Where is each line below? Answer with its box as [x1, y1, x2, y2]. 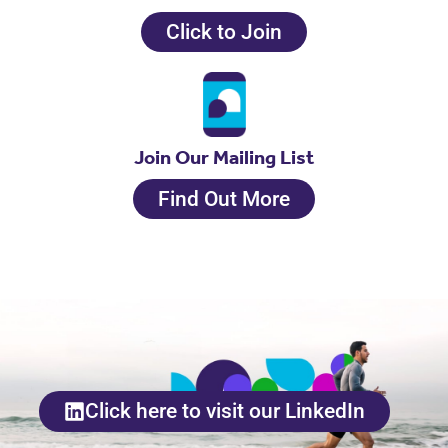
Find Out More [158, 186, 290, 211]
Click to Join [166, 19, 282, 44]
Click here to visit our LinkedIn [84, 398, 365, 423]
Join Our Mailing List [134, 144, 314, 169]
